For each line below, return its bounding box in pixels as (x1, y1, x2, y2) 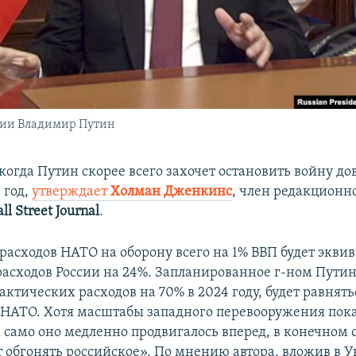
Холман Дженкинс (110, 184, 233, 200)
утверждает (32, 184, 111, 200)
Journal (52, 204, 100, 220)
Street (12, 204, 53, 220)
